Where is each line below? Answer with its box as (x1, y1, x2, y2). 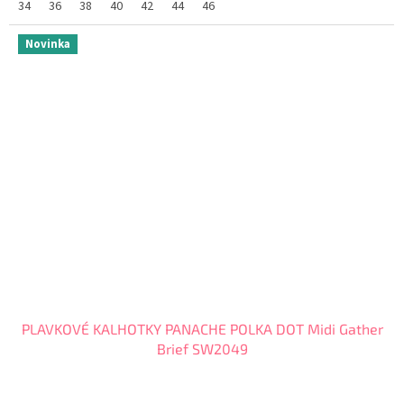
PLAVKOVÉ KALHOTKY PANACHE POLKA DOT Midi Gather (21, 320, 383, 338)
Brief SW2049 (156, 340, 248, 358)
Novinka (25, 36, 70, 53)
